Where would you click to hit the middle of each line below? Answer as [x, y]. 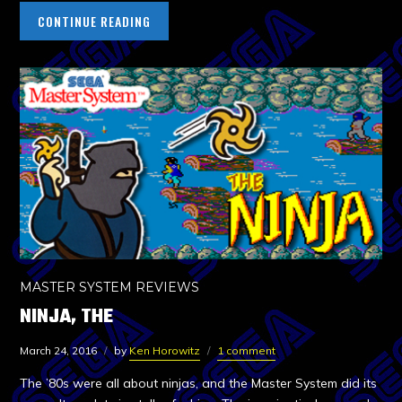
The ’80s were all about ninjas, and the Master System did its [199, 384]
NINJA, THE [67, 317]
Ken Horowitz [165, 351]
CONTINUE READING [95, 22]
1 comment [247, 351]
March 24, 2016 [59, 351]
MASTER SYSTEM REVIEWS [110, 288]
